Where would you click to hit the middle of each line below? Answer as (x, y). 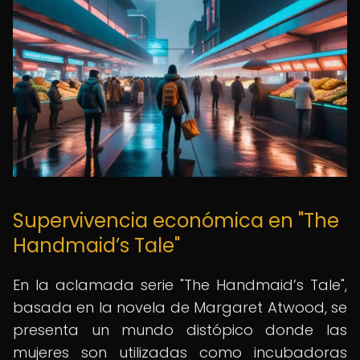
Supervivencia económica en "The (176, 221)
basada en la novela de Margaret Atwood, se (180, 307)
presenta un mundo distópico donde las (180, 330)
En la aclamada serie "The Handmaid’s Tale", (180, 285)
